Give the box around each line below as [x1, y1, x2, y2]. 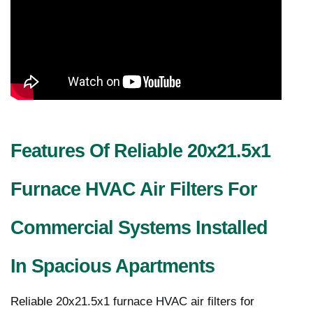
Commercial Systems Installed [10, 217, 268, 239]
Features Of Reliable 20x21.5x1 [10, 140, 270, 162]
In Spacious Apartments [10, 256, 214, 277]
